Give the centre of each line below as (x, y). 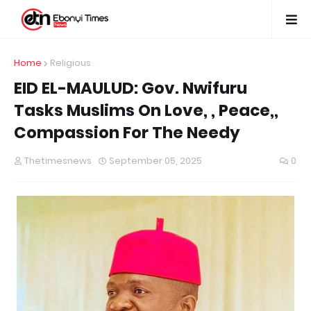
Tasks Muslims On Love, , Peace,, (146, 110)
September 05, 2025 (155, 161)
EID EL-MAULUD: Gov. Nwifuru (131, 88)
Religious (70, 63)
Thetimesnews (58, 161)
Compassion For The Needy (127, 133)
